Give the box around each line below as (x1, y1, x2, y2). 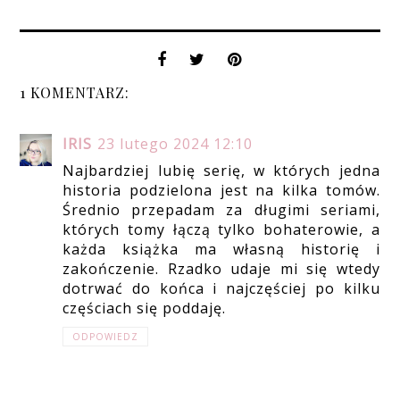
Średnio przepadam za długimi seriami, (62, 199, 380, 220)
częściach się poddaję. (62, 297, 227, 318)
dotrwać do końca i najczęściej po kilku (62, 278, 380, 298)
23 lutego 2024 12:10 (97, 133, 254, 154)
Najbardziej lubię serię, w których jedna (62, 160, 380, 180)
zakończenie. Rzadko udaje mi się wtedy (62, 258, 380, 279)
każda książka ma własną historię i (62, 238, 380, 259)
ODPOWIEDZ (72, 329, 139, 343)
